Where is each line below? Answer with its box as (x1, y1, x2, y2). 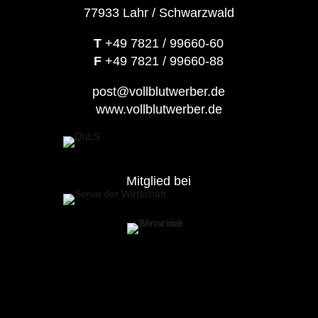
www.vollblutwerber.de (95, 102, 222, 116)
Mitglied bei (126, 173, 192, 188)
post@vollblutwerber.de (92, 84, 226, 99)
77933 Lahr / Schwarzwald (83, 5, 234, 20)
